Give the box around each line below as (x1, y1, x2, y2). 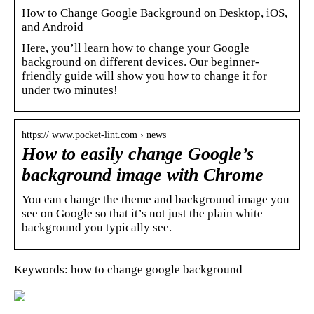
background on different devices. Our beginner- (22, 55, 259, 69)
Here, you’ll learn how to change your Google (22, 41, 250, 55)
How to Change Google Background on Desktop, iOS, (22, 6, 287, 20)
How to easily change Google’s (22, 143, 254, 164)
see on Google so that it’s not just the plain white (22, 206, 263, 220)
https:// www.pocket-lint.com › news (22, 129, 166, 140)
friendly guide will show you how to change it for (22, 69, 267, 83)
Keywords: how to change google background (14, 262, 243, 276)
